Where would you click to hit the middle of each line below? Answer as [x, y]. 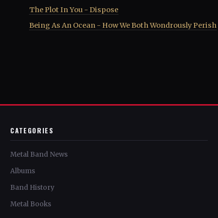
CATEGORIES [32, 130]
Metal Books [31, 204]
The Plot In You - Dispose [74, 10]
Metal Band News [39, 154]
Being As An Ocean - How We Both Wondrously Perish [123, 26]
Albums [23, 171]
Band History [33, 187]
